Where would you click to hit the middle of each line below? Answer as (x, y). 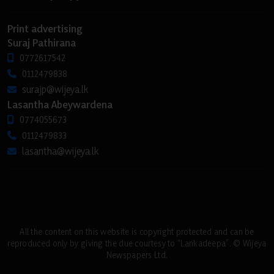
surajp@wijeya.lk (55, 89)
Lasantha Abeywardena (60, 104)
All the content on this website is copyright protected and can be (137, 231)
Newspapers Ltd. (137, 254)
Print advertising (45, 28)
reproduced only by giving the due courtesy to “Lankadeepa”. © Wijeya (137, 243)
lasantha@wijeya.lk (60, 151)
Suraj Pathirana (42, 42)
